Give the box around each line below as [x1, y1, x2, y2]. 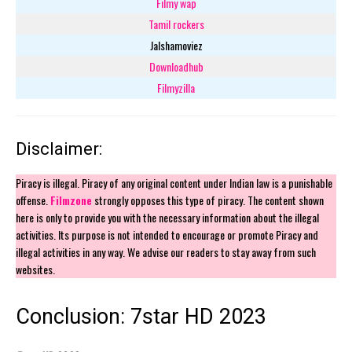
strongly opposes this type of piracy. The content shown [92, 191, 324, 208]
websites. [16, 260, 55, 277]
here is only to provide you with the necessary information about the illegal [16, 208, 319, 225]
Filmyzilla [157, 79, 195, 96]
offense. [16, 191, 50, 208]
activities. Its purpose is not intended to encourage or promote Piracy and [16, 225, 318, 243]
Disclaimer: [16, 138, 102, 159]
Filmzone [50, 191, 92, 208]
